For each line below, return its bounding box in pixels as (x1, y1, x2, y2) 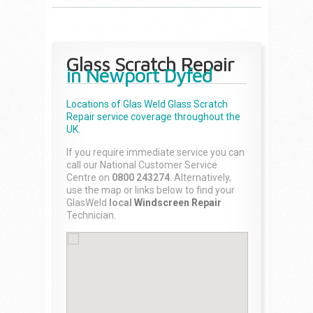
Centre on (66, 172, 112, 183)
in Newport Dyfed (66, 64, 212, 87)
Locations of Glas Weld (66, 99, 168, 110)
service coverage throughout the (95, 111, 240, 122)
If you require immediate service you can (66, 147, 245, 158)
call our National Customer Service (66, 159, 217, 170)
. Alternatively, (170, 172, 231, 183)
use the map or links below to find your (66, 184, 235, 196)
